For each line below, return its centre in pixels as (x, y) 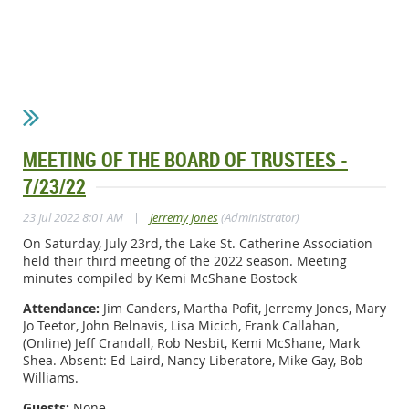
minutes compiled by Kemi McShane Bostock (160, 278)
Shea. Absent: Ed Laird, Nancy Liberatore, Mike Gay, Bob (193, 360)
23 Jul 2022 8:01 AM (73, 217)
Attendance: (61, 308)
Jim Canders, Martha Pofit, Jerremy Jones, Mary (243, 308)
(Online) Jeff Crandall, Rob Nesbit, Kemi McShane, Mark (191, 342)
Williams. (51, 377)
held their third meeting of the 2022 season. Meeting (185, 260)
